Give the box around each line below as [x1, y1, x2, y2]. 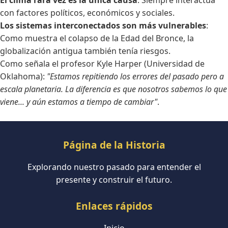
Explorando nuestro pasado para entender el [27, 161, 201, 173]
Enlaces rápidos [75, 198, 153, 213]
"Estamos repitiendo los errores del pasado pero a [47, 70, 224, 82]
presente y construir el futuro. [56, 174, 172, 185]
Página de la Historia [63, 137, 165, 152]
